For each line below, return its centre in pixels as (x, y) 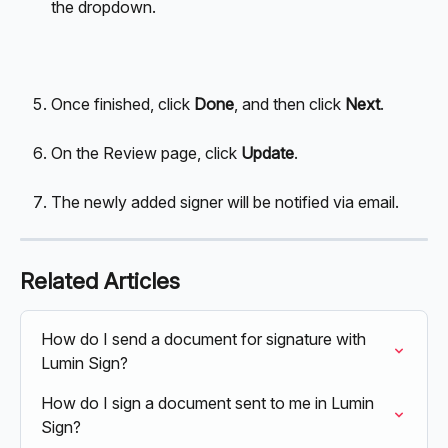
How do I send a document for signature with (205, 339)
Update (267, 152)
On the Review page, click (146, 152)
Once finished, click (122, 103)
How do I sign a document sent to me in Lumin (209, 403)
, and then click (289, 103)
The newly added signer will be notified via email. (225, 201)
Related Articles (100, 281)
